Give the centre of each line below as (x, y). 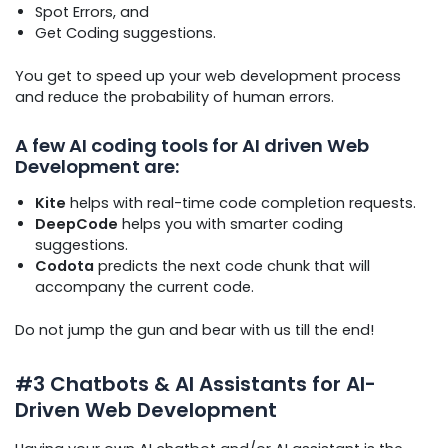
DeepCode (76, 223)
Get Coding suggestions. (125, 33)
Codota (64, 265)
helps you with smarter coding (230, 223)
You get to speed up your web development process (208, 76)
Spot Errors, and (92, 12)
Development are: (97, 167)
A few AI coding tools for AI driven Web (192, 146)
